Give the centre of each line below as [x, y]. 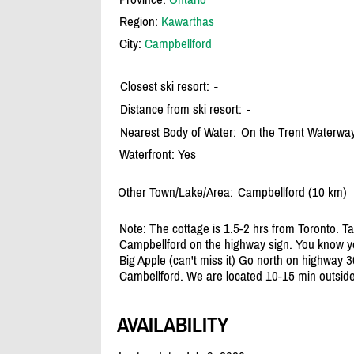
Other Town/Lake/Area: [175, 192]
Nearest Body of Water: [178, 132]
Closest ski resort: [164, 87]
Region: [140, 22]
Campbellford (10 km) [292, 192]
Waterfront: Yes [157, 154]
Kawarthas [187, 22]
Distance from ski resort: [181, 109]
